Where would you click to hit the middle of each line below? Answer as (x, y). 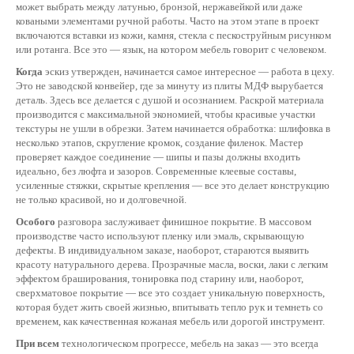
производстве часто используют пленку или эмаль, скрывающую (160, 236)
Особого (36, 222)
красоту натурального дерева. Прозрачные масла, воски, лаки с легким (172, 264)
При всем (38, 343)
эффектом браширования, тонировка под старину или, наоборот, (160, 279)
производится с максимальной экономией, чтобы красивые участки (166, 114)
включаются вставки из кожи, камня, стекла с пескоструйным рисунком (173, 35)
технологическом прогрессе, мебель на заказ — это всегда (189, 343)
